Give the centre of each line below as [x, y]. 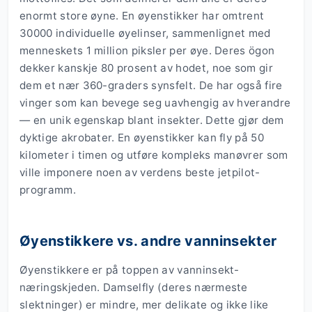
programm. [48, 190]
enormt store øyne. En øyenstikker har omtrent [142, 16]
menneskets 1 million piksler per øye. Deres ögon [147, 51]
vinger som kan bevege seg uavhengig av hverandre [155, 103]
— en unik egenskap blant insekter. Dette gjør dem [152, 120]
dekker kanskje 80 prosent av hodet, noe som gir [147, 68]
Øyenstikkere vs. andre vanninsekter [148, 241]
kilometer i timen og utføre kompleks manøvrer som [154, 155]
